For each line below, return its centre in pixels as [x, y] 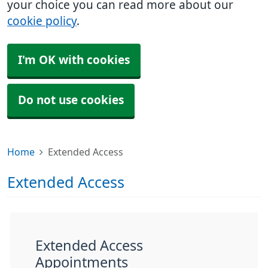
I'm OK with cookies [74, 60]
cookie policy [42, 21]
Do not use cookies [71, 100]
